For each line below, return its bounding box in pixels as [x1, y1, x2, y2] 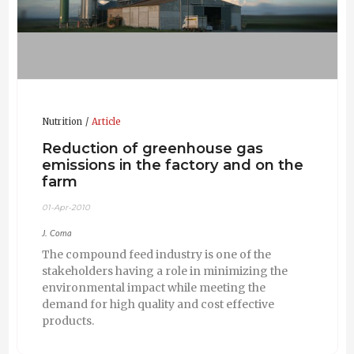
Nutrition [41, 116, 82, 128]
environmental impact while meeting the [41, 281, 265, 296]
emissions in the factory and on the [41, 155, 303, 174]
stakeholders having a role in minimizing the [41, 264, 288, 279]
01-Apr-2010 [41, 202, 90, 213]
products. [41, 314, 94, 329]
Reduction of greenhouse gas [41, 138, 263, 157]
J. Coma [41, 229, 72, 239]
